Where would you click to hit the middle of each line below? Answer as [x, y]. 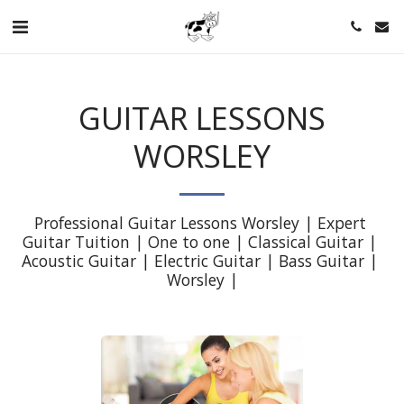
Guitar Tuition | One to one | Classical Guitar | [200, 242]
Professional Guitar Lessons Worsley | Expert [200, 223]
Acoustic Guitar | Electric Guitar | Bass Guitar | [200, 261]
